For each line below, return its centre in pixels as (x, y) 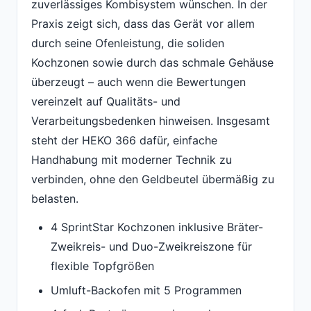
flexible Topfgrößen (102, 266)
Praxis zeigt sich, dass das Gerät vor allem (143, 23)
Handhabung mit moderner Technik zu (132, 159)
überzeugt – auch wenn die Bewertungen (138, 82)
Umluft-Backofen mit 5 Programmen (146, 290)
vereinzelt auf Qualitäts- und (106, 101)
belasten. (55, 198)
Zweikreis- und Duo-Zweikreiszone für (151, 247)
